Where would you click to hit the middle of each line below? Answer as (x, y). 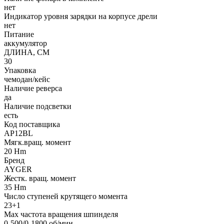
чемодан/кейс (27, 79)
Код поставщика (32, 124)
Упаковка (20, 70)
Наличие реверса (33, 88)
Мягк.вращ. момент (37, 142)
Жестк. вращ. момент (40, 178)
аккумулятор (25, 43)
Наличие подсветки (38, 106)
